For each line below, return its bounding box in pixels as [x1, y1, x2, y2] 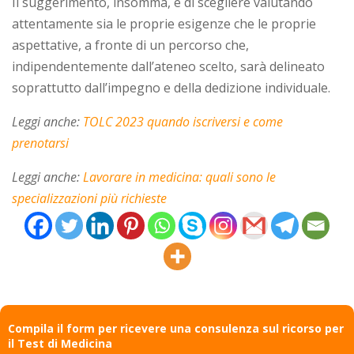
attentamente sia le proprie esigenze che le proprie [12, 15, 316, 33]
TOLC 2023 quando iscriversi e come [83, 113, 283, 131]
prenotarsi [12, 134, 69, 153]
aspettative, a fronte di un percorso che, [12, 36, 249, 55]
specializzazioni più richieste [12, 190, 167, 208]
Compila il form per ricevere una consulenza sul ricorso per [8, 321, 344, 337]
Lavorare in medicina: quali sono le [83, 168, 276, 186]
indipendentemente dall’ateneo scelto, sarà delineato [12, 58, 325, 76]
